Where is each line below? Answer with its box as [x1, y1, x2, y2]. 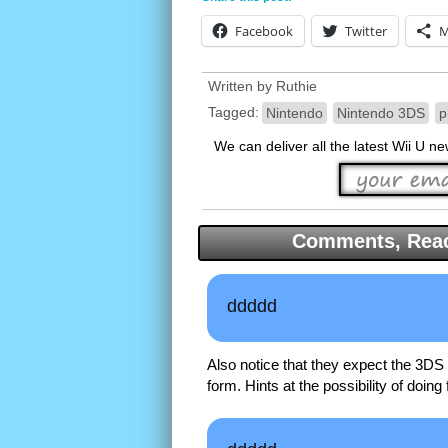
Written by [208, 78, 276, 95]
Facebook [235, 22, 293, 41]
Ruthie [276, 78, 317, 95]
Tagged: [208, 103, 259, 120]
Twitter [345, 22, 387, 41]
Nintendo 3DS [336, 105, 425, 122]
